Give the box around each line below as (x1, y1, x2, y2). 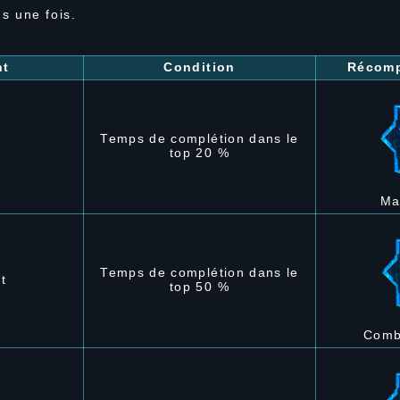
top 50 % (170, 279, 229, 294)
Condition (163, 60, 236, 74)
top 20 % (170, 146, 229, 160)
